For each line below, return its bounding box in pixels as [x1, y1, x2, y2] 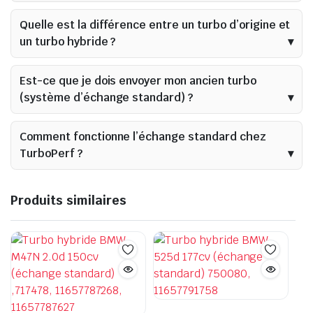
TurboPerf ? [20, 146, 82, 161]
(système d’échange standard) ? [20, 90, 194, 105]
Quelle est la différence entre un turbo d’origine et [20, 17, 291, 32]
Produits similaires [10, 192, 126, 208]
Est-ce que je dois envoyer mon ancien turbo [20, 73, 256, 88]
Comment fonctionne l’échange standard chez [20, 129, 266, 144]
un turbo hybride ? [20, 34, 116, 49]
